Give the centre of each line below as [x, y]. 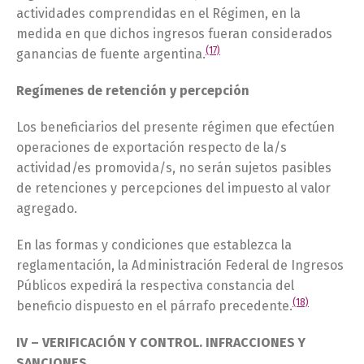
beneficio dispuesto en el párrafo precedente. [154, 306]
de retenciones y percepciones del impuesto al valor [173, 188]
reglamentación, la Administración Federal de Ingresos [180, 265]
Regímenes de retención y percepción [133, 91]
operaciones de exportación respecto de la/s [152, 147]
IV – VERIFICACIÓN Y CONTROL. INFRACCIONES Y [161, 342]
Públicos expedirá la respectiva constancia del [155, 286]
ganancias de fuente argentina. [111, 54]
